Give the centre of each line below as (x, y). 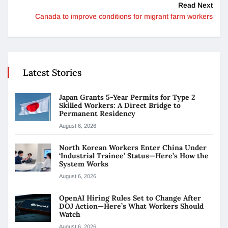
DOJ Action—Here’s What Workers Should (131, 206)
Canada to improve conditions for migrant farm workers (124, 17)
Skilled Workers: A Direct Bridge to (120, 106)
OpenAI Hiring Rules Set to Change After (130, 198)
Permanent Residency (97, 114)
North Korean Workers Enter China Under (133, 148)
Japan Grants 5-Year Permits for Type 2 (127, 97)
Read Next (195, 5)
